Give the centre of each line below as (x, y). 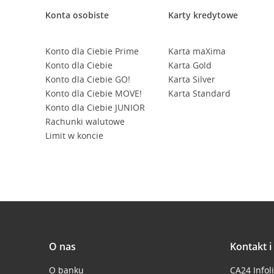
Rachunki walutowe (85, 121)
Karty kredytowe (203, 15)
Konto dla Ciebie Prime (92, 51)
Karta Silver (192, 79)
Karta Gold (190, 65)
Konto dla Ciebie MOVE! (93, 93)
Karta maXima (197, 51)
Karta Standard (200, 93)
